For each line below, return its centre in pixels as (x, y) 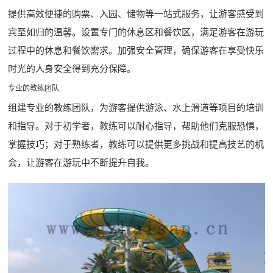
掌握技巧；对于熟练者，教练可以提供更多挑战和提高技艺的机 (136, 144)
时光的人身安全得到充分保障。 (72, 69)
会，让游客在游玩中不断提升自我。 (81, 162)
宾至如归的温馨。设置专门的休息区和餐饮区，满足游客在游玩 (136, 32)
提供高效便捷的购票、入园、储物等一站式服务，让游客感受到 (136, 14)
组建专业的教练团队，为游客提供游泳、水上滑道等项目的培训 (136, 108)
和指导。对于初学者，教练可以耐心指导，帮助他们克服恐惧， (136, 126)
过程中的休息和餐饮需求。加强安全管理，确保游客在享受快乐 (136, 50)
